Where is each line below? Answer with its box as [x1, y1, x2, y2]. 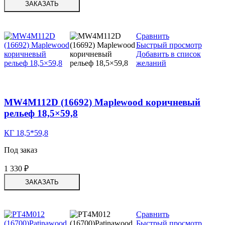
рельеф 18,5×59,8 [4, 108, 78, 119]
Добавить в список [136, 50, 201, 59]
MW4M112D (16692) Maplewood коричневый [4, 97, 200, 108]
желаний [136, 59, 166, 68]
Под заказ [4, 145, 37, 154]
